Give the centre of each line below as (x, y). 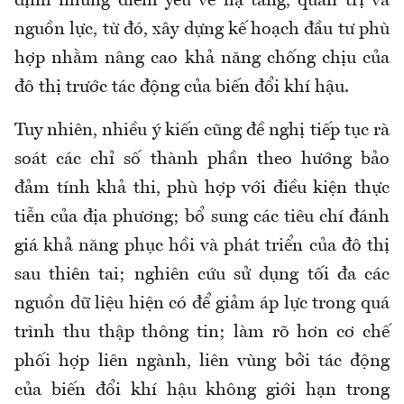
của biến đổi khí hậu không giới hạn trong (202, 390)
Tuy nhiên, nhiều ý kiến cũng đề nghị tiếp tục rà (202, 130)
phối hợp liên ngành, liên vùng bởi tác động (202, 361)
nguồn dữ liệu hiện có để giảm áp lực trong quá (202, 303)
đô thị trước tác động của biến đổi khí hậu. (182, 87)
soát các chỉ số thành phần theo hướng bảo (202, 159)
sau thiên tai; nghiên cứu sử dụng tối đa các (202, 275)
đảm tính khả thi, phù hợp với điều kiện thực (202, 188)
